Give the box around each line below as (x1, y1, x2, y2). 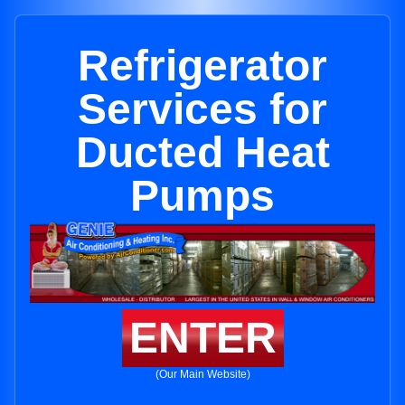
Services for (78, 85, 327, 133)
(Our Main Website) (155, 368, 250, 381)
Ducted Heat (75, 128, 330, 176)
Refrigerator (78, 42, 327, 89)
